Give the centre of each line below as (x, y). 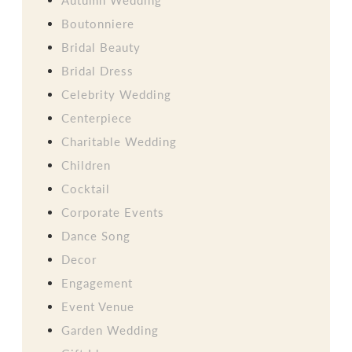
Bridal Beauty (101, 47)
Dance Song (96, 235)
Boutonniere (98, 23)
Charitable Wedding (119, 141)
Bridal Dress (98, 70)
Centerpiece (97, 117)
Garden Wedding (110, 330)
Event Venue (98, 306)
